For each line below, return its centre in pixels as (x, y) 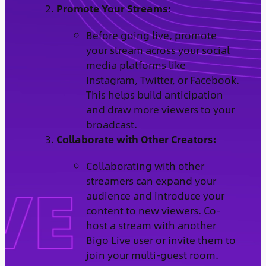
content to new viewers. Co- (153, 210)
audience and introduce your (155, 195)
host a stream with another (151, 225)
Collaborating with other (145, 165)
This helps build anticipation (154, 94)
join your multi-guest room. (152, 254)
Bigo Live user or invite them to (161, 240)
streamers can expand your (151, 180)
